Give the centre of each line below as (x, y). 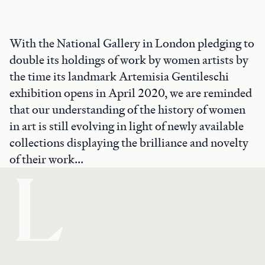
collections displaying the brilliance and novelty (129, 143)
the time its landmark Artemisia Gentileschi (119, 76)
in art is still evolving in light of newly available (127, 126)
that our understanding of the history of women (127, 109)
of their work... (46, 159)
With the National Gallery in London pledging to (132, 43)
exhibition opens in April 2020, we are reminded (131, 93)
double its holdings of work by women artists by (129, 60)
